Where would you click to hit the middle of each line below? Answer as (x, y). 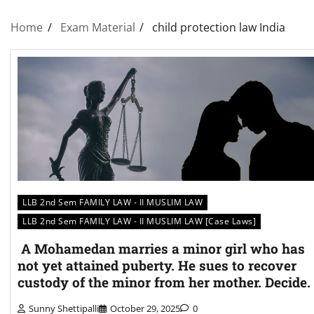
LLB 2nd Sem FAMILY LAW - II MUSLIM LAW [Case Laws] (139, 221)
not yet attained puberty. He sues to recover (157, 266)
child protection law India (219, 27)
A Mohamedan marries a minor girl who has (161, 249)
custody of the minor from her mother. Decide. (164, 282)
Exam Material (97, 27)
